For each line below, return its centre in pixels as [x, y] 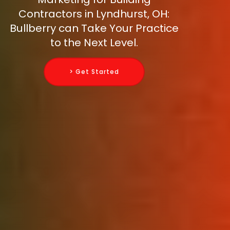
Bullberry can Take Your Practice [94, 28]
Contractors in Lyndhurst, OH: [94, 14]
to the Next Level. [94, 43]
